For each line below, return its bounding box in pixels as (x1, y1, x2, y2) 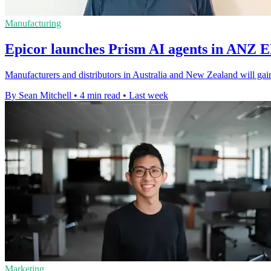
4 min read (80, 90, 120, 101)
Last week (129, 90, 168, 101)
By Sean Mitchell (5, 90, 71, 101)
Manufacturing (5, 18, 61, 29)
